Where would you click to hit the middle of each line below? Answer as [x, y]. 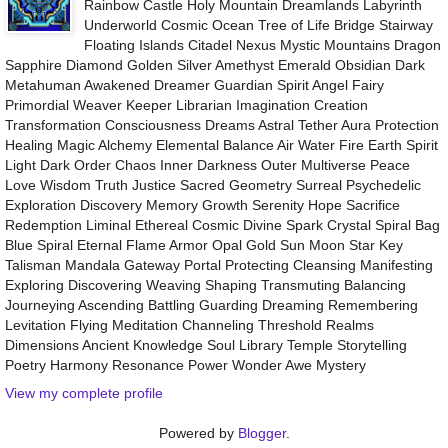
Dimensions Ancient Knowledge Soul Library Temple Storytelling [206, 345]
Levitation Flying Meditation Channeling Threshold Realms [189, 325]
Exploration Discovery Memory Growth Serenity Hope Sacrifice [202, 205]
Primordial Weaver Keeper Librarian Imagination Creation [186, 105]
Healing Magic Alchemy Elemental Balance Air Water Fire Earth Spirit [221, 145]
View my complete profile [84, 392]
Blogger [261, 432]
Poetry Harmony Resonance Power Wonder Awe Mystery [185, 365]
